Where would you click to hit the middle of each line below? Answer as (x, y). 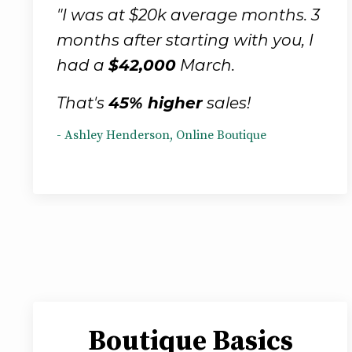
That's (82, 103)
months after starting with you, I (185, 40)
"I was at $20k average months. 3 (188, 15)
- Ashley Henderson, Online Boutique (161, 135)
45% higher (156, 103)
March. (205, 65)
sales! (227, 103)
